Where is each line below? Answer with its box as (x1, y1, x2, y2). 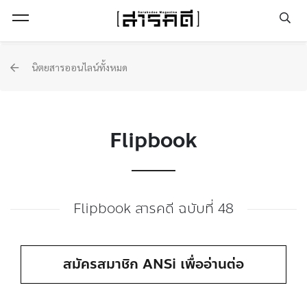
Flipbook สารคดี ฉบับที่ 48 (73, 198, 234, 219)
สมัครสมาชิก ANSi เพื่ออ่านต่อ (63, 254, 244, 275)
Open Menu (34, 9, 95, 26)
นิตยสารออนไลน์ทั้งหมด (29, 61, 127, 73)
